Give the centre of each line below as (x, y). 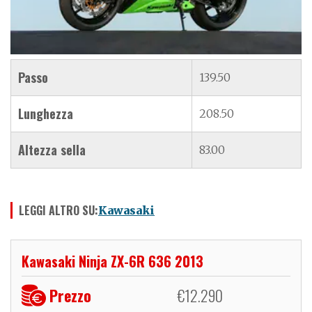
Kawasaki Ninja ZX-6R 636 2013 (112, 261)
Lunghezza (46, 113)
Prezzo (70, 295)
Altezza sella (52, 149)
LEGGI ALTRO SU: (58, 210)
